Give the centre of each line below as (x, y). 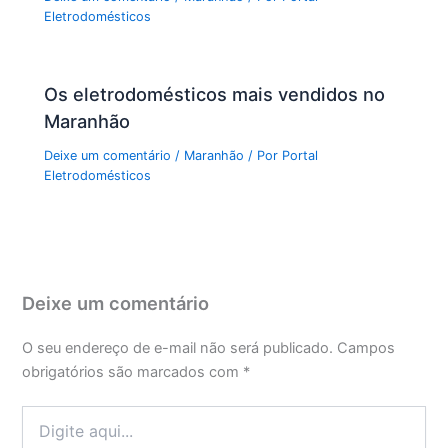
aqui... (41, 434)
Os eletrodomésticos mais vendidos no (215, 93)
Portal (300, 155)
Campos (366, 347)
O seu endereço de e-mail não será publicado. (178, 347)
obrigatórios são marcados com (133, 371)
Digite (40, 414)
